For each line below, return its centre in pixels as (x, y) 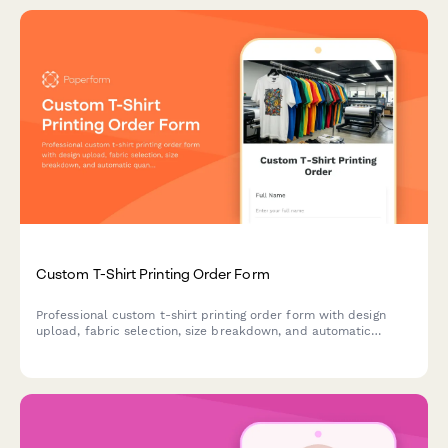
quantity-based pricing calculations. (143, 346)
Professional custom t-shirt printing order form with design (211, 314)
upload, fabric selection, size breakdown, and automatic (204, 330)
